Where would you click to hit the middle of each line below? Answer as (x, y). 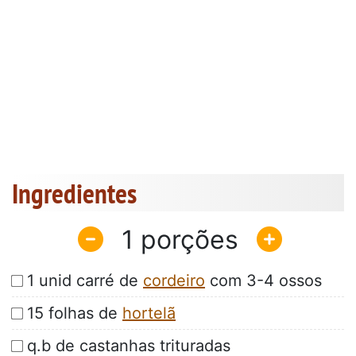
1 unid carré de (85, 281)
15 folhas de (75, 313)
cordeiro (174, 281)
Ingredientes (74, 193)
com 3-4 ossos (263, 281)
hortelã (149, 313)
